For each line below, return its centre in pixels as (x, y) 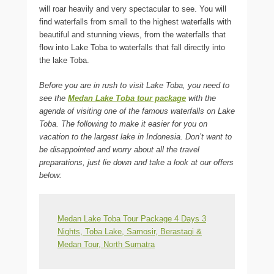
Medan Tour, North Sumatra (106, 244)
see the (54, 98)
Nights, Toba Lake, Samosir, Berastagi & (130, 231)
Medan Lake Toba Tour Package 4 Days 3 (132, 218)
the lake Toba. (64, 60)
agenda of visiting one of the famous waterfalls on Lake (137, 111)
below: (50, 175)
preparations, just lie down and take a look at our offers (136, 162)
